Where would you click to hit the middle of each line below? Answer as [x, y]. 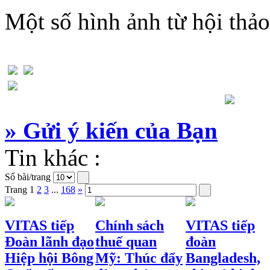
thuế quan [126, 242]
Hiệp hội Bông [49, 258]
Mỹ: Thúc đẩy [139, 258]
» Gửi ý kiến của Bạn [111, 130]
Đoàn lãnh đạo [49, 242]
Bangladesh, [223, 258]
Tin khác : [53, 157]
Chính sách [130, 226]
